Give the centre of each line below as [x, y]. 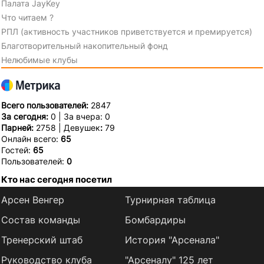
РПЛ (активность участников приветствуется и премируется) [127, 32]
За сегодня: [26, 117]
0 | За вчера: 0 [80, 117]
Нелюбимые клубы [39, 60]
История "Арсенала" [172, 240]
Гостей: [17, 150]
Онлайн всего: [31, 139]
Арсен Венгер [33, 200]
